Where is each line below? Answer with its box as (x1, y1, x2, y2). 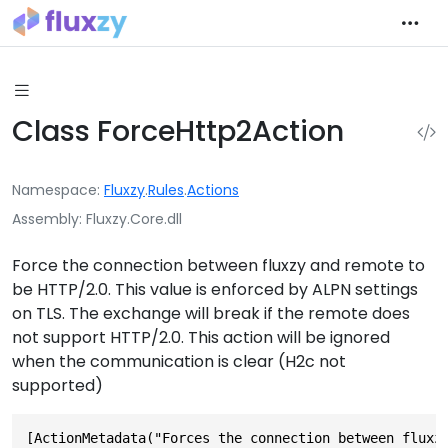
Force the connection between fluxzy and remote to (12, 253, 425, 277)
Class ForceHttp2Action (12, 110, 344, 151)
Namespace (12, 179, 97, 200)
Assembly (12, 208, 79, 229)
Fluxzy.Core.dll (86, 208, 182, 229)
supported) (12, 373, 103, 397)
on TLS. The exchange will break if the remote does (12, 301, 410, 325)
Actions (187, 179, 239, 200)
